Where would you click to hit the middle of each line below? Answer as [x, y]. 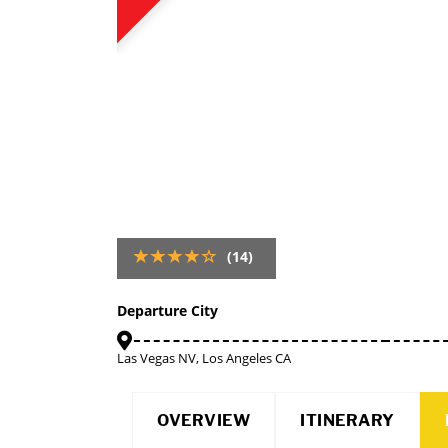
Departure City [167, 310]
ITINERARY [347, 420]
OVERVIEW [203, 420]
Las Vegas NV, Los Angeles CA [204, 358]
